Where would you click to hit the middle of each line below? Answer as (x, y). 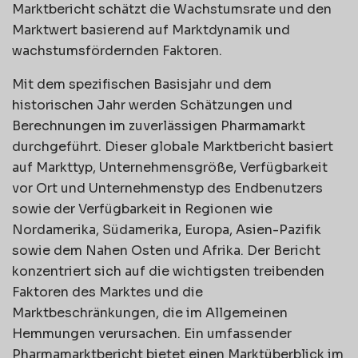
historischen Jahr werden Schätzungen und (152, 105)
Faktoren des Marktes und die (107, 292)
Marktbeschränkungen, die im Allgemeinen (150, 312)
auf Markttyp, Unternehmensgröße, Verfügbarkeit (170, 167)
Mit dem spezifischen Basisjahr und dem (142, 84)
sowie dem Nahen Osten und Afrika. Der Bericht (166, 250)
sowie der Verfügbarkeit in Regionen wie (142, 209)
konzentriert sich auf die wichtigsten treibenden (168, 271)
